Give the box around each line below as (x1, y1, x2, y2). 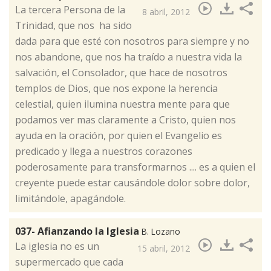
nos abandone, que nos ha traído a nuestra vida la (15, 50, 242, 64)
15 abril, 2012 (137, 243, 190, 255)
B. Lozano (142, 226, 180, 238)
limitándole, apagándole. (15, 192, 126, 206)
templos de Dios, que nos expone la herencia (15, 82, 218, 96)
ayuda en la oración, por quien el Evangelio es (15, 129, 222, 143)
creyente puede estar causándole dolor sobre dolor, (15, 176, 250, 190)
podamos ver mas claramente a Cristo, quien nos (15, 113, 236, 127)
